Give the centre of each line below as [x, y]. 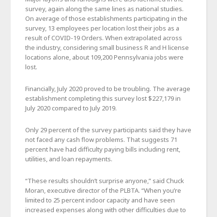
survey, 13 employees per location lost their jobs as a [102, 28]
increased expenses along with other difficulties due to [106, 209]
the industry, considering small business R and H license [107, 47]
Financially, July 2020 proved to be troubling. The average [108, 88]
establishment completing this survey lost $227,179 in [103, 98]
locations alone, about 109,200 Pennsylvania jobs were [105, 57]
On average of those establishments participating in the [107, 18]
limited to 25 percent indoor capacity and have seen [100, 200]
